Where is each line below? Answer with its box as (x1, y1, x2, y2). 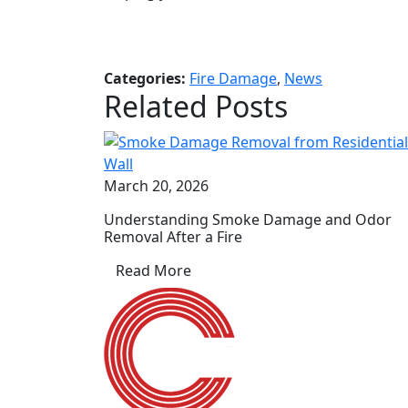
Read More (116, 260, 191, 281)
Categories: (104, 68, 189, 89)
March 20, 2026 (104, 176, 209, 197)
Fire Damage (189, 68, 277, 89)
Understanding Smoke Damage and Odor (104, 209, 392, 230)
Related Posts (104, 87, 288, 127)
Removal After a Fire (104, 227, 242, 248)
